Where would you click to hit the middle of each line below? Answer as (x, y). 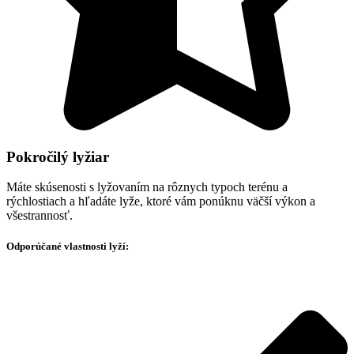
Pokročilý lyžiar (58, 156)
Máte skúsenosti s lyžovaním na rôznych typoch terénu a (147, 187)
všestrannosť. (40, 216)
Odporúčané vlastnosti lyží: (68, 247)
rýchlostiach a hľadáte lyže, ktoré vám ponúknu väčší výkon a (161, 201)
